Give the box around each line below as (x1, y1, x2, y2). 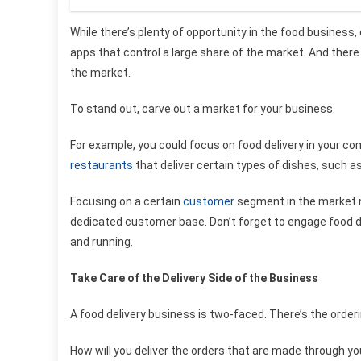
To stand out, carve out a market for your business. (70, 102, 335, 115)
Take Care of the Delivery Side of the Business (70, 271, 318, 284)
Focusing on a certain (70, 194, 183, 208)
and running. (70, 234, 133, 248)
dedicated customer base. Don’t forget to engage (70, 214, 329, 228)
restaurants (70, 158, 133, 172)
